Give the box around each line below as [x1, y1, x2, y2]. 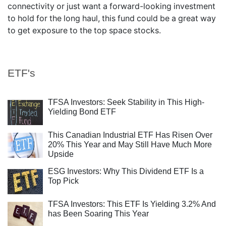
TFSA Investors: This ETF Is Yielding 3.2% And [48, 200, 216, 208]
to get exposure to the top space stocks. [8, 25, 161, 35]
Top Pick [48, 177, 79, 185]
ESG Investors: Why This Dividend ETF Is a [48, 167, 204, 176]
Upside [48, 150, 74, 158]
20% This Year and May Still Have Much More [48, 140, 212, 149]
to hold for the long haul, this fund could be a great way [8, 13, 216, 23]
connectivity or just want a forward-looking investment [8, 1, 215, 11]
